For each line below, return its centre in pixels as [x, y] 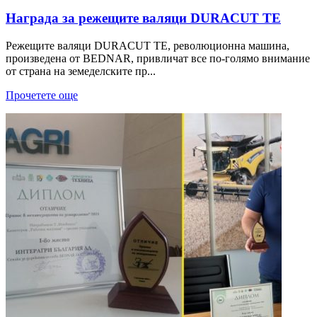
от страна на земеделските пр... [81, 71]
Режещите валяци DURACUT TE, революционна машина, [148, 46]
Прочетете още [42, 96]
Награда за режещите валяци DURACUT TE [143, 18]
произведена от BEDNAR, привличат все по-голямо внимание [158, 59]
